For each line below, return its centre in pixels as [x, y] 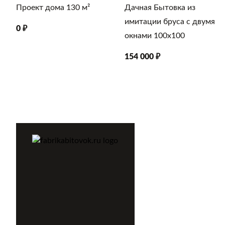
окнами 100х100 [155, 36]
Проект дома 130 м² [53, 8]
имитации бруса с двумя [170, 22]
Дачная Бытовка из [160, 8]
